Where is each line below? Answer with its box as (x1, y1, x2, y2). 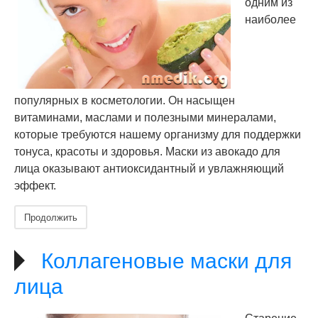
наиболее (245, 13, 296, 26)
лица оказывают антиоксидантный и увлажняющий (14, 163, 284, 175)
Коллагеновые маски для (41, 249, 292, 273)
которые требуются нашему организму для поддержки (14, 128, 301, 141)
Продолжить (24, 210, 77, 224)
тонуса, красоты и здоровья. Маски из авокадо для (14, 146, 280, 158)
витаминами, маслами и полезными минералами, (14, 111, 276, 124)
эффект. (14, 180, 56, 192)
